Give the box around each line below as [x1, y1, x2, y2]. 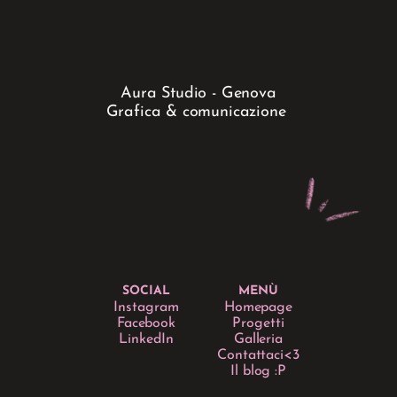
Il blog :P [230, 364, 286, 378]
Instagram [113, 300, 179, 315]
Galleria [233, 332, 284, 346]
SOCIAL [122, 284, 170, 298]
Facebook [116, 316, 176, 331]
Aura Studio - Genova [121, 85, 276, 102]
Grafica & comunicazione [105, 104, 292, 121]
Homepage [223, 300, 293, 315]
